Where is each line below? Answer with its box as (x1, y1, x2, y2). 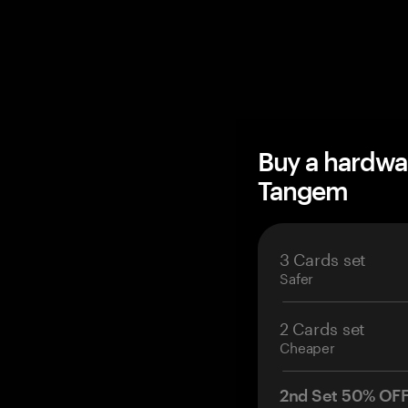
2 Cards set (280, 313, 366, 339)
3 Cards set (280, 244, 367, 270)
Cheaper (280, 335, 335, 357)
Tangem (258, 176, 348, 205)
